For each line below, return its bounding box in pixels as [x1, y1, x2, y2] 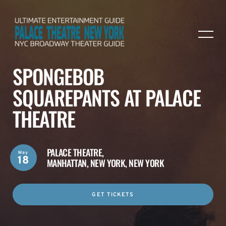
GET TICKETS [92, 191, 134, 198]
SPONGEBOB [13, 61, 104, 91]
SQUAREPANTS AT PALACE [13, 82, 201, 112]
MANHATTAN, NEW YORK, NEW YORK [46, 156, 164, 169]
